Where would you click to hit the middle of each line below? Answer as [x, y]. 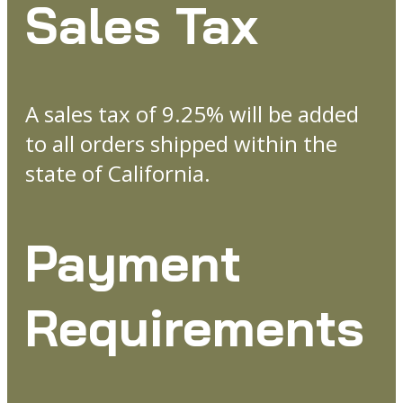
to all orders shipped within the [181, 144]
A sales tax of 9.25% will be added [192, 114]
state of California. [118, 174]
